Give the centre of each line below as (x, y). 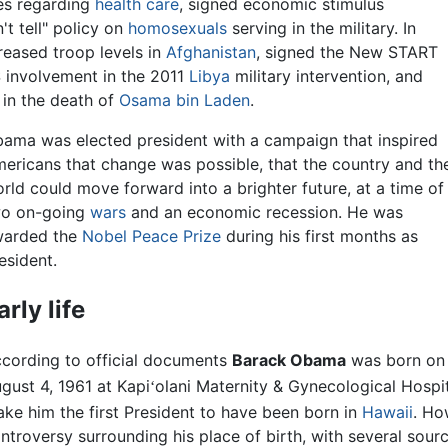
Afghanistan (211, 52)
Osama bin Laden (184, 100)
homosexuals (177, 28)
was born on (395, 360)
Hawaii (387, 411)
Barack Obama (288, 360)
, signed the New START (347, 52)
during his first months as (319, 236)
